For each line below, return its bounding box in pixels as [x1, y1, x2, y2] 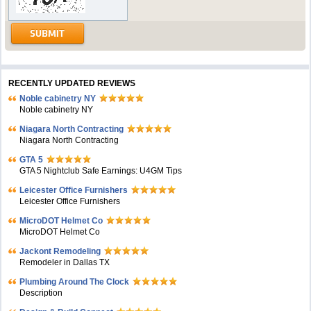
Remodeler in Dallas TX [19, 258, 110, 267]
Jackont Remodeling [19, 246, 101, 256]
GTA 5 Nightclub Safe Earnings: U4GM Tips [19, 166, 183, 176]
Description [19, 288, 63, 298]
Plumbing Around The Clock [19, 277, 130, 287]
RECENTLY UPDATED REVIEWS [8, 78, 136, 88]
